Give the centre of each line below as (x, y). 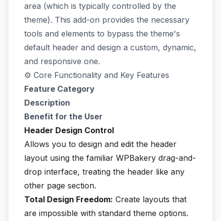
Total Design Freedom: (69, 199)
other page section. (60, 185)
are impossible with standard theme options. (106, 213)
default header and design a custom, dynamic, (110, 47)
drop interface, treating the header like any (104, 172)
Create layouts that (150, 199)
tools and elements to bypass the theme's (102, 34)
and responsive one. (62, 61)
